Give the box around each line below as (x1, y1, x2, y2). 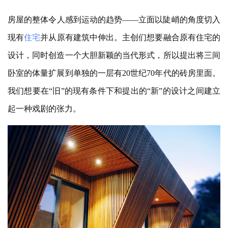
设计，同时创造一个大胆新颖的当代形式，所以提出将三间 (8, 51, 220, 60)
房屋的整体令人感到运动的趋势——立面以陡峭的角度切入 (8, 15, 220, 24)
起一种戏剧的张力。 (8, 104, 81, 113)
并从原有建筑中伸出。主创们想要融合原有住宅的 (40, 33, 221, 42)
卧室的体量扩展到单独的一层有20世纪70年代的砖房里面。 (8, 69, 220, 78)
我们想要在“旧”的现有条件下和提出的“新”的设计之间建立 (8, 87, 220, 96)
